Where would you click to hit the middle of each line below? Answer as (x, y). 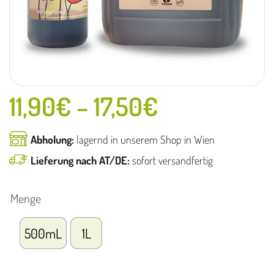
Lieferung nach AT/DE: (80, 161)
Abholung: (52, 140)
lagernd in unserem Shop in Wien (144, 140)
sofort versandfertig (171, 161)
